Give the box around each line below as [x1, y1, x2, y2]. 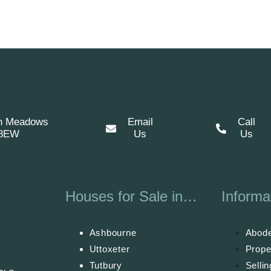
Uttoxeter [89, 244, 130, 255]
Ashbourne [89, 227, 137, 238]
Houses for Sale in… [65, 188, 197, 205]
